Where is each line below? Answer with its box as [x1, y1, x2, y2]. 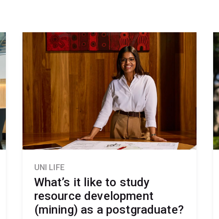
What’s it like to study [34, 175, 150, 189]
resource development [34, 189, 153, 203]
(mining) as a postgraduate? [34, 202, 184, 217]
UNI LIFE [34, 162, 65, 172]
